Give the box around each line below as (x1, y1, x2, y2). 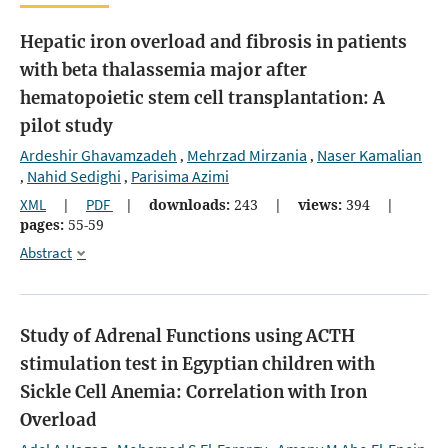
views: (298, 195, 342, 215)
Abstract (20, 243, 72, 263)
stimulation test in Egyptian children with (20, 352, 375, 375)
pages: (20, 215, 64, 235)
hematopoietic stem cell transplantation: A (20, 87, 385, 110)
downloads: (149, 195, 230, 215)
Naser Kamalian (317, 145, 422, 166)
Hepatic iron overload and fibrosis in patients (20, 31, 407, 54)
